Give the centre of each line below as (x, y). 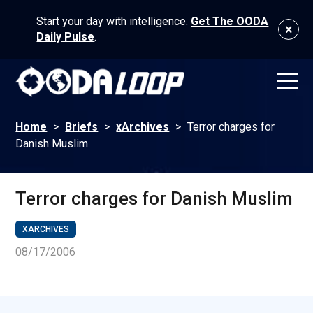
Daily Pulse (66, 37)
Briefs (82, 127)
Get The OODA (230, 21)
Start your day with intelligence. (114, 21)
